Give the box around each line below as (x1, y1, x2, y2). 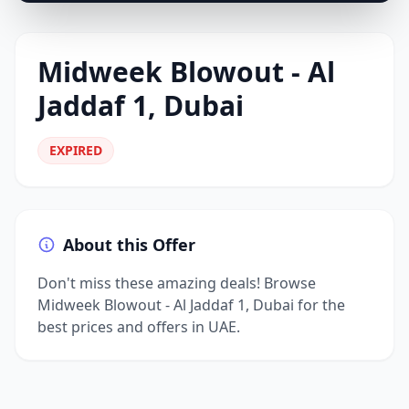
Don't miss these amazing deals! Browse (37, 273, 316, 293)
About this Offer (63, 234, 195, 256)
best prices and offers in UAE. (37, 317, 240, 337)
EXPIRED (49, 142, 102, 159)
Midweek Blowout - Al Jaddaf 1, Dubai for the (37, 295, 345, 315)
